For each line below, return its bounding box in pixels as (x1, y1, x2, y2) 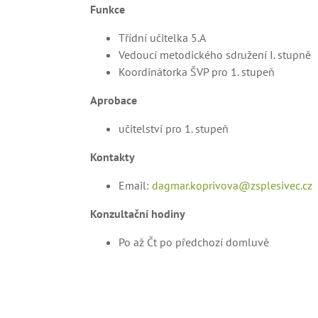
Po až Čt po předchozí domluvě (119, 235, 269, 249)
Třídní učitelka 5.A (119, 31, 206, 45)
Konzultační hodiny (90, 207, 185, 221)
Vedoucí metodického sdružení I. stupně (119, 48, 311, 62)
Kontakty (90, 150, 135, 164)
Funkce (90, 2, 125, 16)
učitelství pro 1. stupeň (119, 121, 229, 136)
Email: (119, 178, 152, 192)
